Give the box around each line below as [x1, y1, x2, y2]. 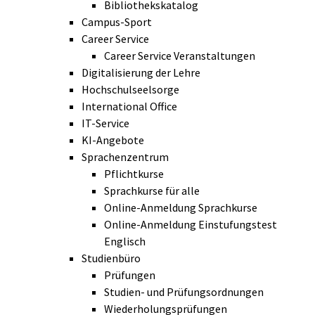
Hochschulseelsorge [82, 82, 179, 97]
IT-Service [82, 116, 129, 131]
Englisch [104, 234, 146, 249]
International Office [82, 99, 177, 114]
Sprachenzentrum [82, 150, 169, 165]
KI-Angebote [82, 133, 144, 148]
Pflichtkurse [104, 167, 164, 181]
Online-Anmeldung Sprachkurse [104, 200, 257, 215]
